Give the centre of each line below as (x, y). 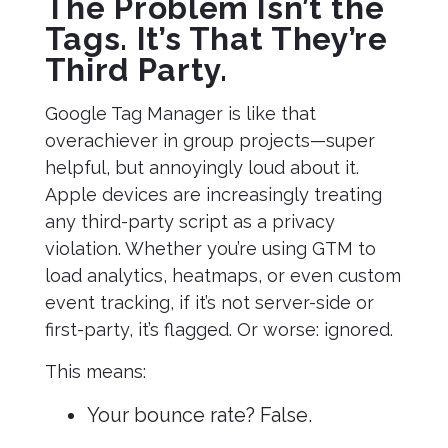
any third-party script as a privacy (189, 221)
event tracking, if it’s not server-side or (209, 302)
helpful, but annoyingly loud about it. (201, 167)
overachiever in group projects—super (209, 140)
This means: (95, 371)
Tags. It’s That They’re (216, 38)
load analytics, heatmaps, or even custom (222, 275)
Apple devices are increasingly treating (213, 194)
